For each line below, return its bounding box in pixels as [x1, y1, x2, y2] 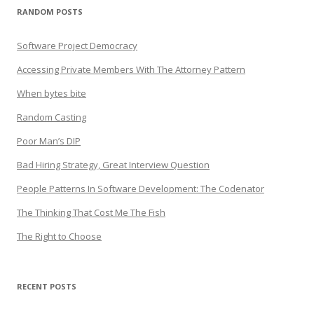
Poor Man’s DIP [17, 135, 81, 147]
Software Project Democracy [17, 39, 137, 52]
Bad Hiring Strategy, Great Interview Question [17, 158, 210, 171]
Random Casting [17, 111, 86, 123]
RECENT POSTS [17, 281, 76, 292]
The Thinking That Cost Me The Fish [17, 206, 165, 219]
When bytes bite [17, 87, 86, 100]
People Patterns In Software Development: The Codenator [17, 182, 264, 195]
